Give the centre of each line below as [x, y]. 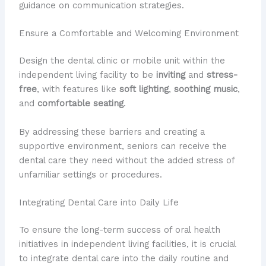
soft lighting [144, 89]
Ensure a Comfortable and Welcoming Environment [129, 34]
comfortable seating [80, 104]
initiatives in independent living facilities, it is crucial [127, 244]
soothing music [205, 89]
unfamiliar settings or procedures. [90, 174]
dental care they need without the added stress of [126, 160]
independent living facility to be [87, 75]
